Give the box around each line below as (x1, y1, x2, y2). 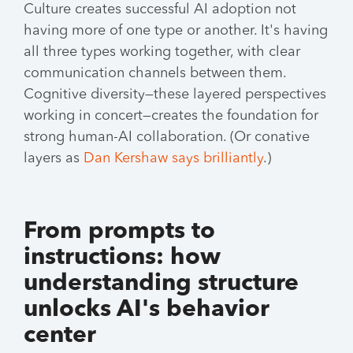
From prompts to (24, 220, 215, 243)
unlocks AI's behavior (24, 298, 269, 321)
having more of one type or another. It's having (24, 24, 328, 38)
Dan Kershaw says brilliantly (84, 151, 263, 165)
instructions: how (24, 246, 221, 269)
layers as (24, 151, 84, 165)
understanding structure (24, 272, 299, 295)
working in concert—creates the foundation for (24, 109, 318, 123)
